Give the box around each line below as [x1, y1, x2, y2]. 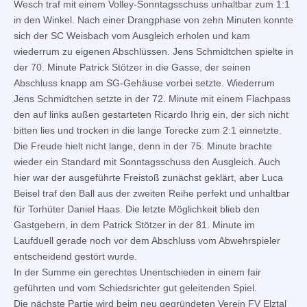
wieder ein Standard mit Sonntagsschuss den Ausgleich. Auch [14, 156, 280, 167]
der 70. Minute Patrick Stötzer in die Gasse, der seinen [14, 61, 251, 73]
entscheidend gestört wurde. [14, 250, 137, 262]
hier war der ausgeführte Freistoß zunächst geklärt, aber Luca [14, 171, 283, 183]
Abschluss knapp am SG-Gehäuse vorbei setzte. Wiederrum [14, 77, 275, 88]
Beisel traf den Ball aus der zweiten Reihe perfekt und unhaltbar [14, 187, 290, 199]
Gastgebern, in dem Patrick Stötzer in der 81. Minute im [14, 219, 255, 230]
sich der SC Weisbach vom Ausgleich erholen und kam [14, 29, 250, 41]
